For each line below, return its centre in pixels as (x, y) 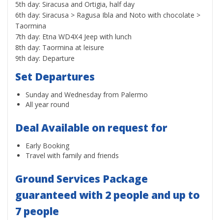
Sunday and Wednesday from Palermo (87, 95)
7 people (37, 211)
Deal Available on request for (91, 128)
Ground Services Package (82, 179)
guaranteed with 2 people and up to (108, 195)
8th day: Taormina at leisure (60, 47)
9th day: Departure (45, 58)
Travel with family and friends (72, 155)
